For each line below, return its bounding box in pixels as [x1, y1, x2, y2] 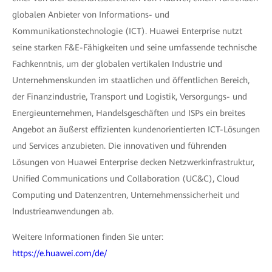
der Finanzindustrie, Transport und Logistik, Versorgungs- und [12, 92, 247, 101]
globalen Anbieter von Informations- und [12, 10, 169, 19]
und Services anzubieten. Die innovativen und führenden [12, 141, 226, 151]
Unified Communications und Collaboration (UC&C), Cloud [12, 174, 239, 183]
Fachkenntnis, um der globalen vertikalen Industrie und [12, 59, 222, 69]
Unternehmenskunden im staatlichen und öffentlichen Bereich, [12, 75, 250, 85]
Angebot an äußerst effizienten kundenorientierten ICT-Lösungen [12, 124, 260, 134]
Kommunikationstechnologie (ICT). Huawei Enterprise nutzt [12, 26, 242, 36]
